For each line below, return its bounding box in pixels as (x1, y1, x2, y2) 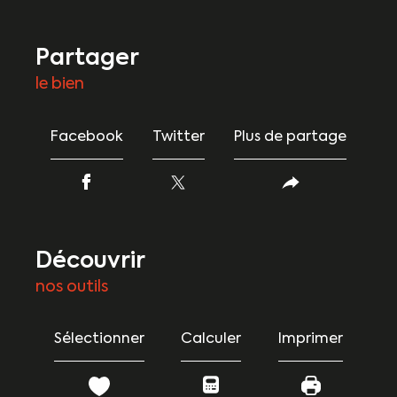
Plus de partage (234, 129, 347, 144)
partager (50, 48, 139, 71)
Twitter (152, 129, 205, 144)
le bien (35, 76, 84, 93)
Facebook (50, 129, 123, 144)
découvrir (52, 250, 145, 273)
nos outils (35, 278, 108, 295)
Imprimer (278, 332, 344, 347)
